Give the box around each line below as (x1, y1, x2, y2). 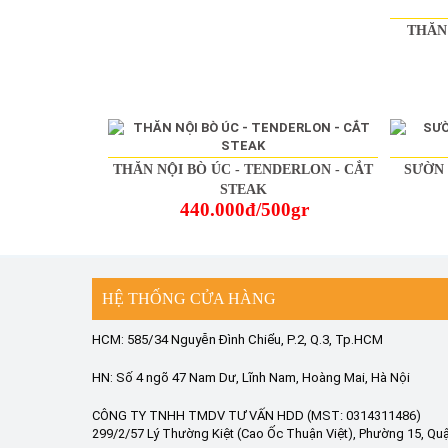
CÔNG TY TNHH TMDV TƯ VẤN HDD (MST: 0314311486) (92, 408, 421, 424)
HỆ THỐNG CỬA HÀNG (102, 290, 276, 308)
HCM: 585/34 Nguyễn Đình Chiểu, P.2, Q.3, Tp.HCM (92, 332, 383, 348)
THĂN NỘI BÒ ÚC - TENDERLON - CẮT (113, 162, 374, 178)
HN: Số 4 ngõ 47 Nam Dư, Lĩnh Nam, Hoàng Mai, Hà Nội (92, 370, 410, 386)
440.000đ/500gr (179, 199, 309, 221)
